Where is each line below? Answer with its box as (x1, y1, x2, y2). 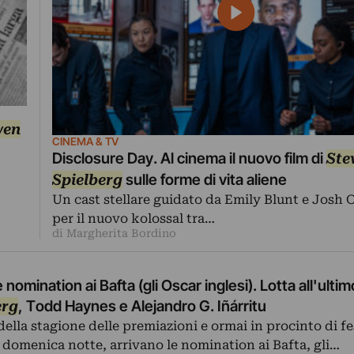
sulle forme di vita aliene (122, 170, 287, 189)
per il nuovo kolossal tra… (51, 210, 215, 226)
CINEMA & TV (51, 134, 119, 148)
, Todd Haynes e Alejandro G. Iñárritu (131, 296, 266, 315)
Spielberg (51, 170, 122, 189)
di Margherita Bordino (51, 226, 176, 239)
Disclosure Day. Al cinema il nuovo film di (51, 149, 326, 168)
